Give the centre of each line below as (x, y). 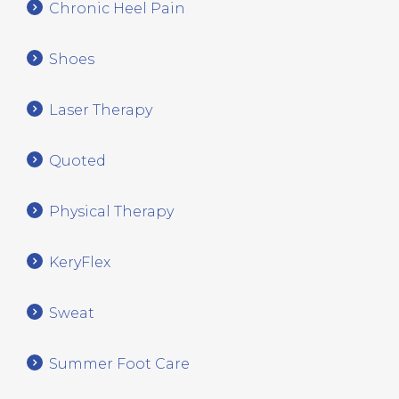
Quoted (77, 160)
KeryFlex (80, 262)
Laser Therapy (101, 110)
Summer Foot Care (119, 363)
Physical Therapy (111, 211)
